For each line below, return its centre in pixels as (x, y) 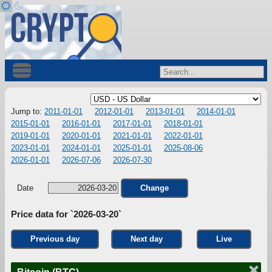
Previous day (55, 239)
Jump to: (28, 111)
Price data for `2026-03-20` (66, 214)
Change (155, 188)
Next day (147, 239)
